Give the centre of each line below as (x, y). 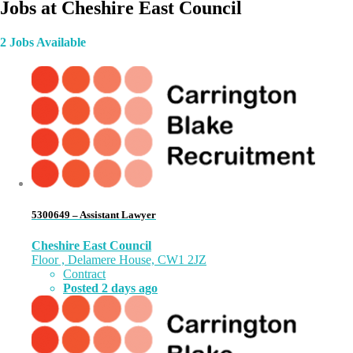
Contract (84, 273)
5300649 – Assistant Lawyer (94, 214)
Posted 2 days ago (110, 288)
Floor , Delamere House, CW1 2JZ (119, 259)
